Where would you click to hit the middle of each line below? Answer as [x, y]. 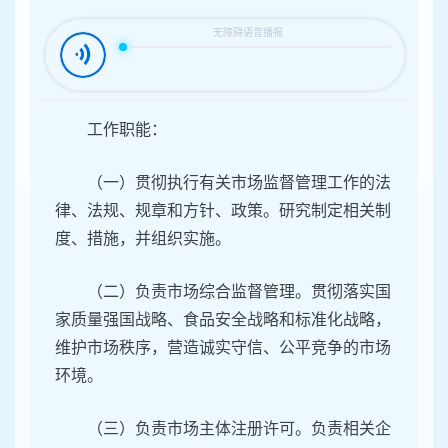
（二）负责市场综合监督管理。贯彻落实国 [239, 292]
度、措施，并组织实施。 [143, 239]
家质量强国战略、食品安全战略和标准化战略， [223, 320]
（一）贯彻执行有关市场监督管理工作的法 [239, 183]
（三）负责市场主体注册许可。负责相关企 [239, 429]
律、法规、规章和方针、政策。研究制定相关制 [223, 211]
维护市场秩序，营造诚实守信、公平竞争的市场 [223, 348]
